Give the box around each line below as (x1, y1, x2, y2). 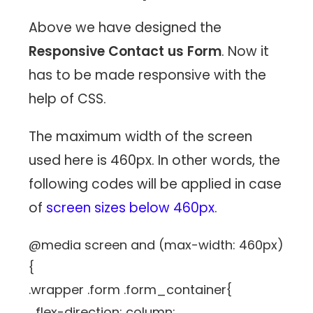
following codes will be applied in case (29, 175, 282, 194)
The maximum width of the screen (29, 127, 253, 147)
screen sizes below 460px (46, 198, 215, 218)
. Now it (221, 42, 270, 61)
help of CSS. (29, 89, 110, 109)
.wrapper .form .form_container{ (29, 281, 233, 299)
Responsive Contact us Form (29, 42, 222, 61)
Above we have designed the (29, 18, 222, 38)
